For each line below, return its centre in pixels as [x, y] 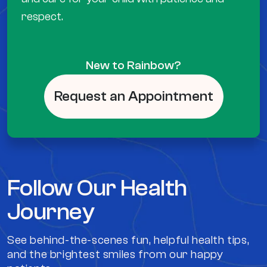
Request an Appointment [133, 97]
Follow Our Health [97, 188]
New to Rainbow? [133, 66]
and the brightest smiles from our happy [115, 254]
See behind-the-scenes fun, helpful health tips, [128, 240]
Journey [51, 212]
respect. [42, 17]
